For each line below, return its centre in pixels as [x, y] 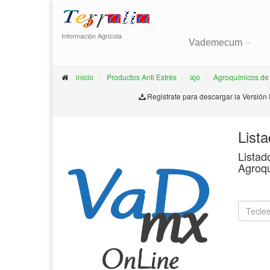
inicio [85, 77]
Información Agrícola [92, 36]
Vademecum [215, 42]
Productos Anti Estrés [142, 77]
